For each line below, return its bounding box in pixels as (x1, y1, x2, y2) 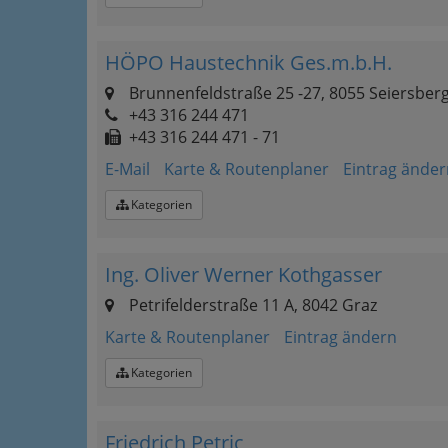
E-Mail (105, 158, 150, 180)
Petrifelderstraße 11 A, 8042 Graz (125, 294, 377, 316)
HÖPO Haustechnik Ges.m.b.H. (105, 49, 392, 76)
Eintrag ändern (284, 326, 397, 348)
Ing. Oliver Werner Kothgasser (105, 261, 382, 288)
